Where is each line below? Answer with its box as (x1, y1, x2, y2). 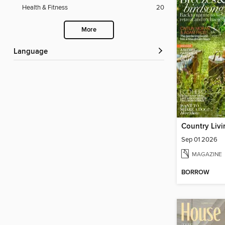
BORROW (181, 168, 209, 177)
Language (18, 47, 48, 57)
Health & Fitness (22, 4, 68, 12)
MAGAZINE (192, 150, 222, 158)
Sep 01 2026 (181, 135, 217, 144)
